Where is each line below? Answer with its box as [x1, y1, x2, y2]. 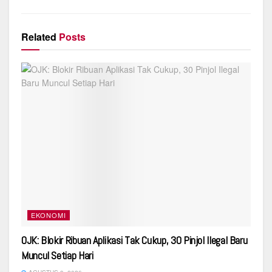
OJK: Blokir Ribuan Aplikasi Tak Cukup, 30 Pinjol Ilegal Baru [21, 233, 248, 248]
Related [21, 30, 56, 44]
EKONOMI [31, 210, 66, 220]
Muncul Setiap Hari [21, 248, 93, 263]
